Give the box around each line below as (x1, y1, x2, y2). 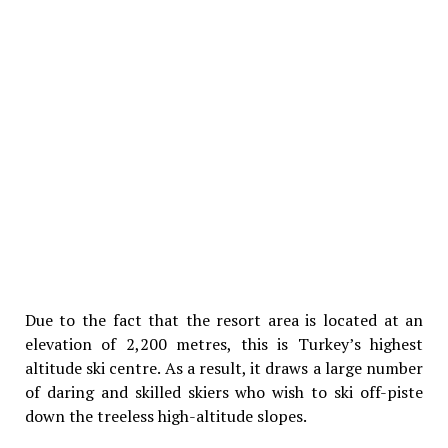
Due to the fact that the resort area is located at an (24, 308, 424, 331)
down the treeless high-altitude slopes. (24, 404, 307, 427)
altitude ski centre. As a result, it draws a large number (24, 356, 424, 379)
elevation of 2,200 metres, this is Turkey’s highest (24, 332, 424, 355)
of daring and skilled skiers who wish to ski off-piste (24, 380, 424, 403)
